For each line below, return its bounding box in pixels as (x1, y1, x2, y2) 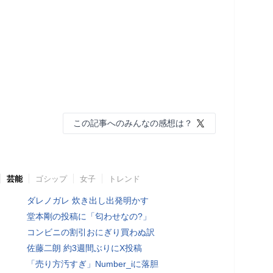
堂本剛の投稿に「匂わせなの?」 (27, 211, 151, 221)
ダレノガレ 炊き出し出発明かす (27, 195, 149, 205)
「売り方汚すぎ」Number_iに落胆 (27, 258, 158, 269)
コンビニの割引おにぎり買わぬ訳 (27, 227, 155, 237)
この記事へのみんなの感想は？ (73, 118, 193, 128)
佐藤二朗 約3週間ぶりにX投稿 (27, 243, 142, 253)
